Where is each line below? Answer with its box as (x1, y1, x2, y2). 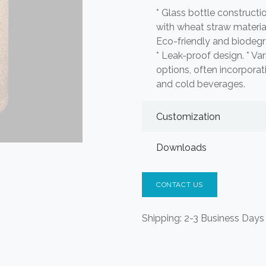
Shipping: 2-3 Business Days (142, 213, 264, 224)
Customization (156, 110, 220, 122)
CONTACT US (156, 180, 203, 189)
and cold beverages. (156, 78, 245, 90)
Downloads (156, 141, 207, 153)
